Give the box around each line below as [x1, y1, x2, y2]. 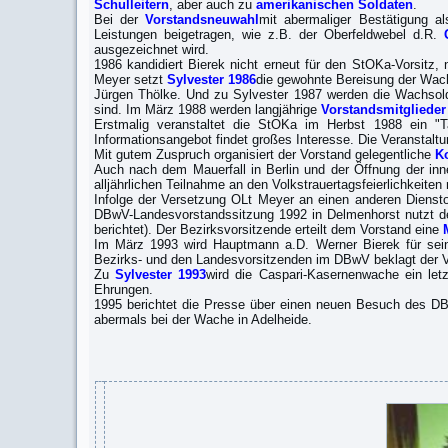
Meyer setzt [93, 72, 167, 87]
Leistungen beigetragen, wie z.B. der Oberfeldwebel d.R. [93, 27, 445, 42]
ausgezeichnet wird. [93, 42, 209, 57]
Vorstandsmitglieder [316, 102, 446, 117]
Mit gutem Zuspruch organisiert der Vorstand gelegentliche [93, 147, 435, 162]
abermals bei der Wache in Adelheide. [93, 312, 312, 327]
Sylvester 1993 [114, 267, 207, 282]
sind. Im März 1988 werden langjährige [93, 102, 317, 117]
